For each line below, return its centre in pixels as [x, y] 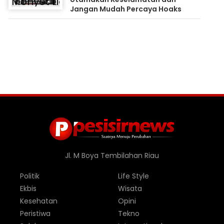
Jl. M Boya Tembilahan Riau [112, 155]
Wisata [130, 188]
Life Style [133, 176]
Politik [30, 176]
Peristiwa [35, 213]
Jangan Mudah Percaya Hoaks [126, 9]
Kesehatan [39, 201]
